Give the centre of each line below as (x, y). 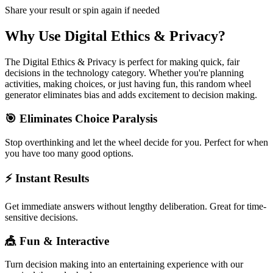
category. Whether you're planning (176, 73)
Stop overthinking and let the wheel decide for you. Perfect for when (136, 142)
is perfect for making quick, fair (178, 62)
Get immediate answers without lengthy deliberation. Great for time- (136, 207)
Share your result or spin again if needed (82, 10)
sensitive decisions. (41, 218)
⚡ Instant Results (47, 179)
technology (88, 73)
